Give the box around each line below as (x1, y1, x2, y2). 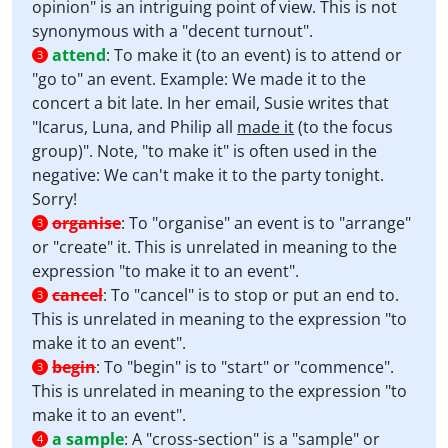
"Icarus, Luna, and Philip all (32, 116, 237, 138)
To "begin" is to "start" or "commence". (104, 356, 394, 378)
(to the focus (294, 116, 393, 138)
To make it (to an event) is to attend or (114, 44, 402, 66)
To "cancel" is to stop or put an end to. (111, 284, 399, 306)
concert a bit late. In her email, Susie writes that (32, 92, 389, 114)
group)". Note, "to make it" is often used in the (32, 140, 377, 162)
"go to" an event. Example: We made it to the (32, 68, 366, 90)
